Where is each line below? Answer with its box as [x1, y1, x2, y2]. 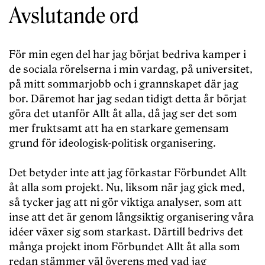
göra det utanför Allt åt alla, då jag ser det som [9, 108, 237, 121]
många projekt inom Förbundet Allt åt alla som [9, 241, 240, 254]
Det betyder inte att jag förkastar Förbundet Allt [9, 167, 247, 180]
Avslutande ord [9, 4, 139, 29]
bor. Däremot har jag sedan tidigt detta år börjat [9, 93, 247, 106]
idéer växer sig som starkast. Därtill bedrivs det [9, 226, 243, 239]
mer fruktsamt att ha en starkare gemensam [9, 122, 229, 135]
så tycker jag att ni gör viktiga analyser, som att [9, 196, 242, 209]
